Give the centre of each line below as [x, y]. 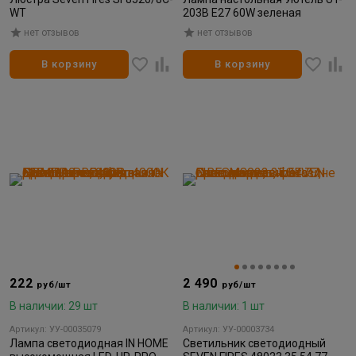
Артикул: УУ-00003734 [228, 329]
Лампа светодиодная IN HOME [89, 343]
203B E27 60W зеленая [242, 12]
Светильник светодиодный [254, 343]
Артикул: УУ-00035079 [55, 329]
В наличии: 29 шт [54, 306]
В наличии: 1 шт [224, 306]
